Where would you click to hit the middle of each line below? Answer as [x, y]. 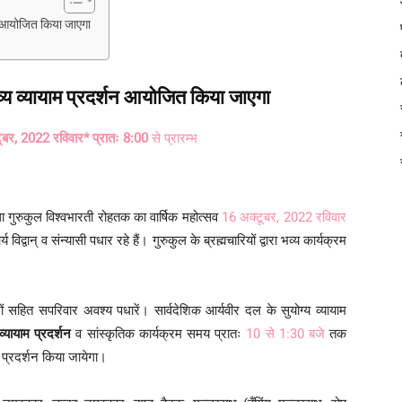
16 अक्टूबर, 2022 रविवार [284, 217]
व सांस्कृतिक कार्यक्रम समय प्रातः [161, 333]
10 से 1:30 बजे [285, 333]
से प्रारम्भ [173, 138]
